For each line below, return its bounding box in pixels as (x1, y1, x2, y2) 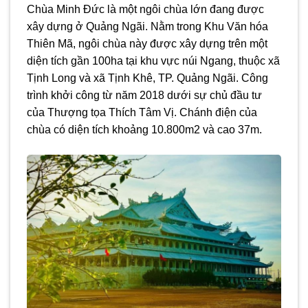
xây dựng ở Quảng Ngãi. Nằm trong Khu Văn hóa (27, 21, 268, 33)
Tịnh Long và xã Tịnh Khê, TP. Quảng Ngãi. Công (27, 72, 268, 85)
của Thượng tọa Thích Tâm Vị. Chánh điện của (27, 107, 257, 119)
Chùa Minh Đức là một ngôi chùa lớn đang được (27, 3, 264, 16)
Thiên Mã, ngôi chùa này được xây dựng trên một (27, 38, 267, 50)
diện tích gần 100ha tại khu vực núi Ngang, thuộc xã (27, 55, 280, 67)
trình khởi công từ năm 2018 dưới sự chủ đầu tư (27, 89, 262, 102)
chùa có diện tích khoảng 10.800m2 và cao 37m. (27, 124, 262, 136)
